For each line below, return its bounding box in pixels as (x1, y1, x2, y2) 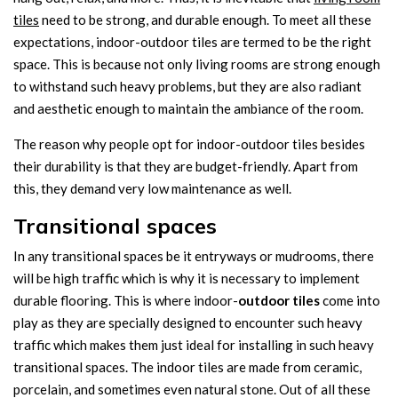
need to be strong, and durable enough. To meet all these (39, 12, 371, 28)
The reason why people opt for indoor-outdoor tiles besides (13, 136, 365, 152)
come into (322, 292, 380, 308)
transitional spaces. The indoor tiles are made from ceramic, (13, 359, 362, 375)
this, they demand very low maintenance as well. (13, 180, 291, 196)
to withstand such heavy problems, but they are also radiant (13, 78, 362, 94)
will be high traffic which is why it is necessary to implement (13, 270, 360, 286)
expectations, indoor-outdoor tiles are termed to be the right (13, 34, 371, 50)
